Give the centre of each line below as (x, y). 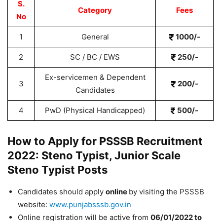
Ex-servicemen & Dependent (95, 77)
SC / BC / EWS (95, 57)
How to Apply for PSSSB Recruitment (105, 141)
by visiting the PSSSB (166, 192)
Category (95, 10)
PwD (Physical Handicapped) (95, 110)
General (95, 37)
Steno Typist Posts (57, 170)
